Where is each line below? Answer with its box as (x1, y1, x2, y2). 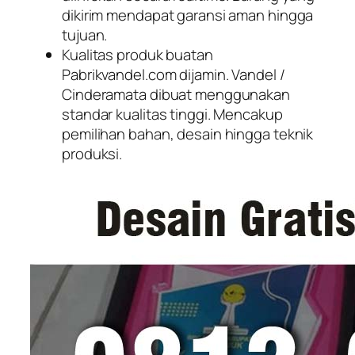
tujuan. (62, 25, 108, 45)
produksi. (62, 143, 123, 164)
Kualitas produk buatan (62, 44, 213, 65)
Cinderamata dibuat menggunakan (62, 84, 290, 105)
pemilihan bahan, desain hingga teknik (62, 124, 314, 144)
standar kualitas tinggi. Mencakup (62, 104, 283, 124)
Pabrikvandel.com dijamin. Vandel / (62, 64, 285, 85)
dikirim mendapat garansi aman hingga (62, 5, 314, 25)
